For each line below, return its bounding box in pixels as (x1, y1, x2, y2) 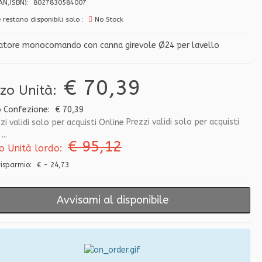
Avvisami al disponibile (56, 194, 168, 207)
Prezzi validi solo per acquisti (124, 117, 239, 127)
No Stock (92, 15, 123, 24)
